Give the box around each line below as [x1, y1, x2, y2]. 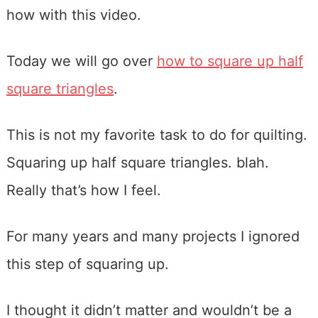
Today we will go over [6, 52, 157, 70]
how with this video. [6, 6, 141, 23]
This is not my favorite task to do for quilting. [6, 126, 307, 143]
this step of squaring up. [6, 255, 169, 273]
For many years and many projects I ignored [6, 227, 300, 245]
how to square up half [156, 52, 303, 70]
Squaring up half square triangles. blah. [6, 153, 269, 171]
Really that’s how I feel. [6, 181, 161, 199]
